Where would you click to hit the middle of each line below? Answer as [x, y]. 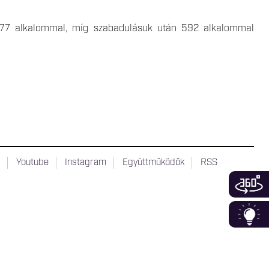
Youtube [33, 163]
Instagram [86, 163]
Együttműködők [154, 163]
